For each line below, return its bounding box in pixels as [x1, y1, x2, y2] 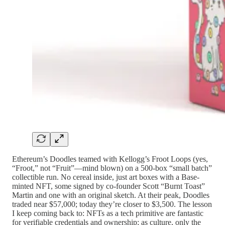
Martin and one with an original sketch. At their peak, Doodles [12, 191, 209, 200]
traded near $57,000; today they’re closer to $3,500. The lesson [12, 200, 212, 209]
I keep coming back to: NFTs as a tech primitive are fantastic [12, 209, 203, 218]
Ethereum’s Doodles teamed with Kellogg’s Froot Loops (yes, [12, 155, 208, 164]
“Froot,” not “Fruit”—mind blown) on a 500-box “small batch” [12, 164, 212, 173]
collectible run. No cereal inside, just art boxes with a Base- [12, 173, 199, 182]
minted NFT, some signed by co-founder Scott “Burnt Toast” [12, 182, 205, 191]
